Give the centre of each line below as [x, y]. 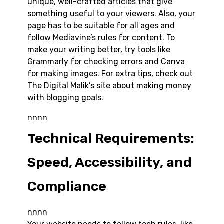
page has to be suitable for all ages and [101, 25]
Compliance [67, 187]
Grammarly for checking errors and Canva [106, 61]
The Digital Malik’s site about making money [109, 85]
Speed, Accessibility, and [110, 163]
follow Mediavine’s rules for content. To [101, 37]
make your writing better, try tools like [99, 49]
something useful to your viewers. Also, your [111, 13]
